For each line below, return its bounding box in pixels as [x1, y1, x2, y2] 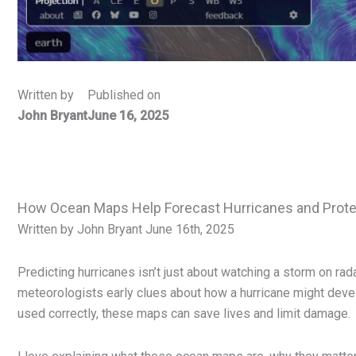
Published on [87, 87, 161, 103]
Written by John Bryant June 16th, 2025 [17, 221, 234, 237]
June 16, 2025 [87, 107, 168, 123]
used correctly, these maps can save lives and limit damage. [17, 305, 350, 321]
